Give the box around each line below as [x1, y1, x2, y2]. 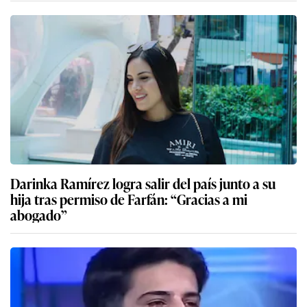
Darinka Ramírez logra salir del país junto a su [10, 173, 275, 194]
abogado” [10, 204, 67, 225]
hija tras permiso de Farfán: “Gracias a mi [10, 188, 247, 210]
